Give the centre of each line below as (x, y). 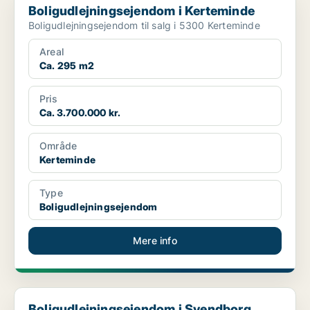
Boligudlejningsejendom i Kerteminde (142, 11)
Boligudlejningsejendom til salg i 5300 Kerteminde (144, 26)
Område (58, 146)
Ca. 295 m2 (67, 66)
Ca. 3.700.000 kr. (80, 113)
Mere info (155, 241)
